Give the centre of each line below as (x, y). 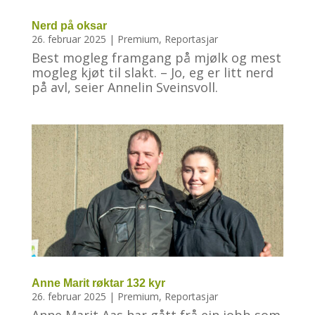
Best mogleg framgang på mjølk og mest (156, 57)
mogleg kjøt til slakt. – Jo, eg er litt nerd (152, 72)
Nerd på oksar (69, 25)
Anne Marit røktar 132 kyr (98, 283)
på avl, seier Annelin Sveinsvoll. (124, 87)
